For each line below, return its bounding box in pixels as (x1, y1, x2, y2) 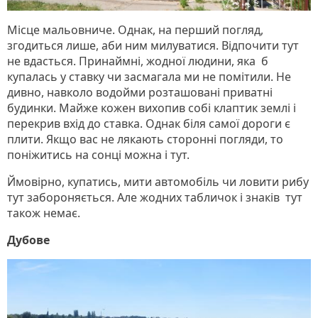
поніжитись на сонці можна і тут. (7, 146, 190, 163)
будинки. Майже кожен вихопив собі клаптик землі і (7, 99, 296, 116)
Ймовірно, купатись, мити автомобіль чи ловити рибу (7, 173, 309, 190)
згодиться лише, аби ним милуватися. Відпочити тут (7, 37, 299, 53)
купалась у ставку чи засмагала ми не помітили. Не (7, 68, 291, 84)
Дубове (7, 231, 50, 248)
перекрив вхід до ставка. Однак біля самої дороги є (7, 115, 290, 131)
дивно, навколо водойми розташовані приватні (7, 84, 273, 100)
